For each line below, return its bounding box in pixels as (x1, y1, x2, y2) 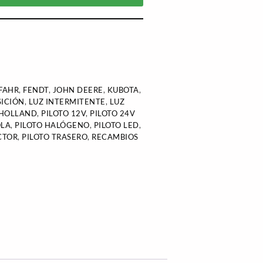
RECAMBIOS (92, 132, 139, 141)
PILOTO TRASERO (22, 132, 88, 141)
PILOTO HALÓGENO (15, 120, 90, 130)
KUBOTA (107, 85, 139, 95)
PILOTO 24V (90, 109, 136, 118)
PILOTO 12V (41, 109, 86, 118)
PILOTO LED (93, 120, 139, 130)
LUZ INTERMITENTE (28, 97, 106, 106)
